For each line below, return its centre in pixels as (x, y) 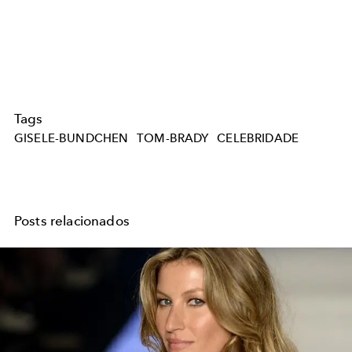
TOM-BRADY (173, 139)
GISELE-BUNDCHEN (71, 139)
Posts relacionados (72, 221)
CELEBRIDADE (258, 139)
